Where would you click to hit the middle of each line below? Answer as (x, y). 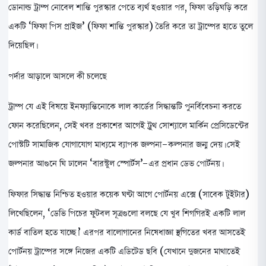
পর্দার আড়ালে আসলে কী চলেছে (58, 76)
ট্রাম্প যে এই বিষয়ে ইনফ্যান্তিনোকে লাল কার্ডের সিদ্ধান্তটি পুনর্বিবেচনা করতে (125, 107)
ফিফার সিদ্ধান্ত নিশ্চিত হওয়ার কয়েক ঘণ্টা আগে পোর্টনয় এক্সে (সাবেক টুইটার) (129, 194)
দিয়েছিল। (22, 45)
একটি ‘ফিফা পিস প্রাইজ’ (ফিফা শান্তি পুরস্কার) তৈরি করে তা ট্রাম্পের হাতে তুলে (131, 26)
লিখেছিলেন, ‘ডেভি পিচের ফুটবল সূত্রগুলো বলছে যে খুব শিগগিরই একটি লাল (127, 213)
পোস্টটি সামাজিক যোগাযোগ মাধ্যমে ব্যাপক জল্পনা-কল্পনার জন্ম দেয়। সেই (124, 145)
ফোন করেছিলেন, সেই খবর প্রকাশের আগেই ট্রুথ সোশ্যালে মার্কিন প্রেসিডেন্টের (129, 126)
